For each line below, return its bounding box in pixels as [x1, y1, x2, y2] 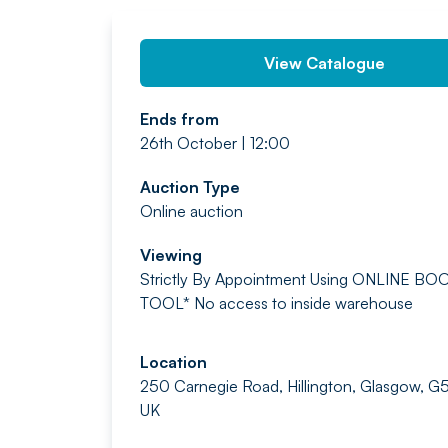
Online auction [140, 201, 243, 221]
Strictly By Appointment [140, 269, 310, 289]
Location [140, 352, 207, 372]
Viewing [140, 245, 202, 265]
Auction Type [140, 177, 240, 197]
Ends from [140, 109, 219, 129]
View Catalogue [264, 53, 386, 73]
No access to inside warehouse [194, 293, 413, 313]
